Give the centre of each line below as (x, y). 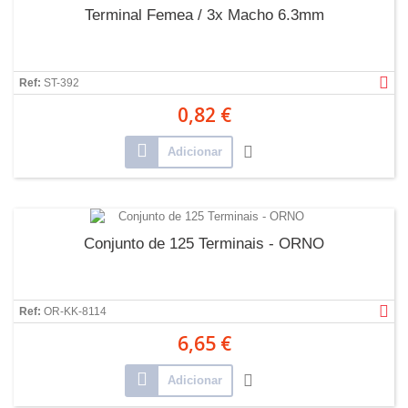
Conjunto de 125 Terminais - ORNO (204, 244)
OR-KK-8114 (75, 311)
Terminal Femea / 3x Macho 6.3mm (204, 15)
